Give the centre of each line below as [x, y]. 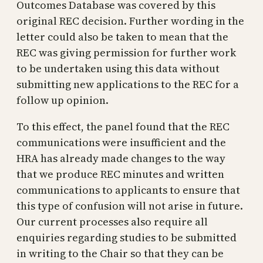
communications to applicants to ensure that [128, 190]
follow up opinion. [63, 100]
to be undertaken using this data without [118, 68]
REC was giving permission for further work [126, 52]
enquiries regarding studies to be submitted [127, 237]
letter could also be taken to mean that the [122, 36]
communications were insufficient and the [121, 142]
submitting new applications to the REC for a [128, 84]
